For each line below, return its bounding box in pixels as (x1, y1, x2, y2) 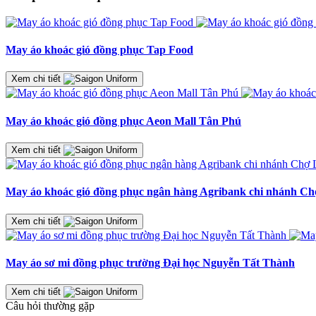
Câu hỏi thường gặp (6, 300, 95, 312)
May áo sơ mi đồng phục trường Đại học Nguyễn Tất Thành (6, 256, 295, 269)
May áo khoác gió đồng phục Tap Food (6, 44, 193, 56)
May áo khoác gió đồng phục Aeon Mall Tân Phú (6, 114, 241, 127)
